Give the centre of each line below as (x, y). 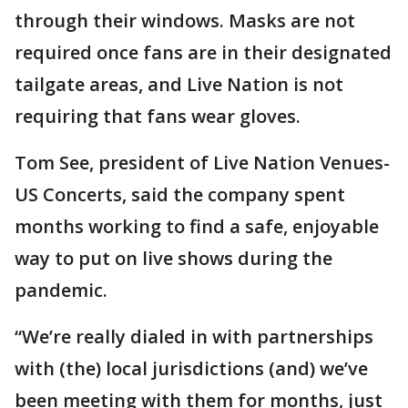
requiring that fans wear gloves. (158, 116)
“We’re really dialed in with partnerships (194, 337)
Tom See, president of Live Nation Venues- (202, 163)
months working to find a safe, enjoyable (197, 226)
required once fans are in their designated (203, 52)
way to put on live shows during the (173, 258)
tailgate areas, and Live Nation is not (179, 84)
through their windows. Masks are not (185, 20)
